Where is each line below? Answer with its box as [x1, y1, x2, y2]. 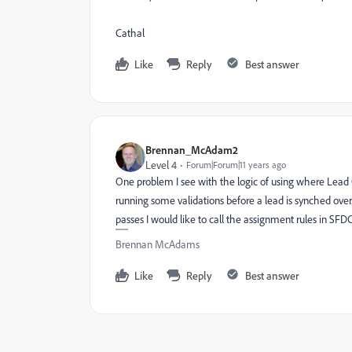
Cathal [115, 26, 145, 39]
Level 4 [145, 158, 177, 171]
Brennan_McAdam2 [145, 143, 238, 156]
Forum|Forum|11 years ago [186, 159, 286, 170]
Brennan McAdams [115, 237, 200, 251]
